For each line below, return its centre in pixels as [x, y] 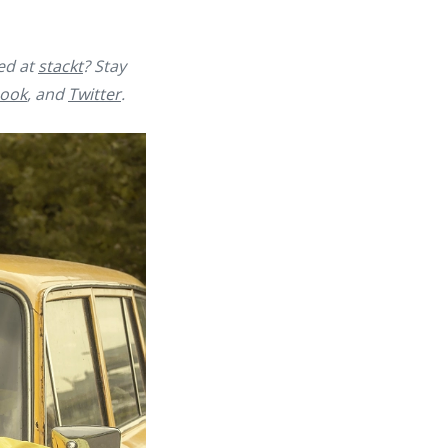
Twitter [94, 94]
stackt [60, 66]
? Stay [104, 66]
